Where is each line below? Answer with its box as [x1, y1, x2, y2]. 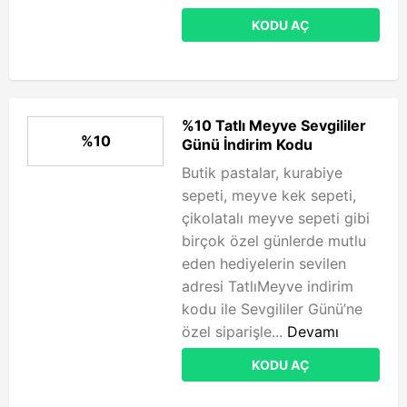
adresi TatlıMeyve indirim [182, 277, 353, 295]
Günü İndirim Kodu [182, 135, 313, 154]
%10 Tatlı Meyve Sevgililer [182, 116, 366, 134]
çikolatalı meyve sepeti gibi [182, 209, 370, 227]
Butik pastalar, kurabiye [182, 164, 342, 182]
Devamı [287, 323, 339, 341]
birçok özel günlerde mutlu [182, 232, 366, 250]
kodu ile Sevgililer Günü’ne [182, 300, 362, 318]
